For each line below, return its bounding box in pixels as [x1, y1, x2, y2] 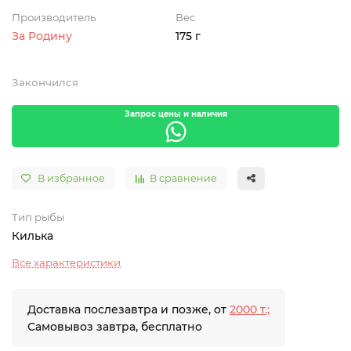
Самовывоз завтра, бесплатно [27, 320, 202, 334]
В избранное [38, 172, 105, 184]
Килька [12, 229, 53, 243]
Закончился [12, 76, 78, 89]
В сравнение [150, 172, 217, 184]
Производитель [12, 11, 96, 24]
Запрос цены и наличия [124, 109, 227, 119]
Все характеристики [12, 256, 121, 269]
